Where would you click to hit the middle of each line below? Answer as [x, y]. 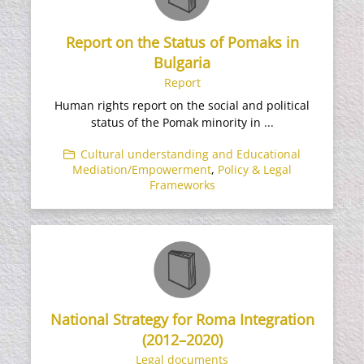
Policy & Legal [255, 170]
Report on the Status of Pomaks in [182, 43]
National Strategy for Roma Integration [182, 319]
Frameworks [182, 185]
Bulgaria [182, 63]
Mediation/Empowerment [142, 170]
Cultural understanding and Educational [191, 154]
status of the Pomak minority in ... [182, 123]
